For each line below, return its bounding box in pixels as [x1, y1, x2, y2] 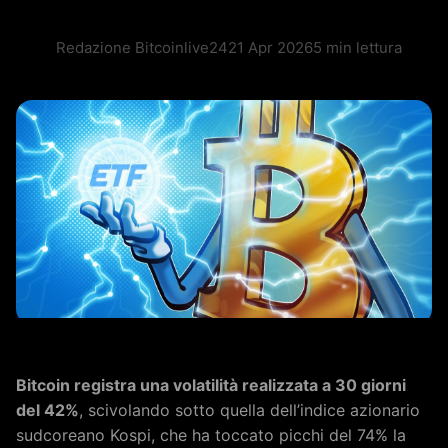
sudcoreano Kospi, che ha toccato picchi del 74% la [16, 425, 406, 446]
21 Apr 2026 [228, 38, 313, 57]
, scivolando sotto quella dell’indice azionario [79, 400, 420, 421]
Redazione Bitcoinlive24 [56, 38, 228, 57]
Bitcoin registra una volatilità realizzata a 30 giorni [16, 375, 406, 396]
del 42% [16, 400, 79, 421]
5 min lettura [313, 38, 402, 57]
